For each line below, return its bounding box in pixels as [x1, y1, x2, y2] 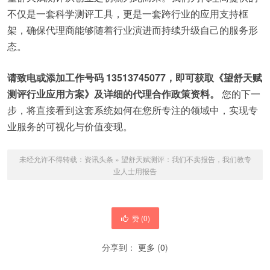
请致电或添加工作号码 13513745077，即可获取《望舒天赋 [7, 71, 262, 84]
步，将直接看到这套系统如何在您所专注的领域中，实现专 [7, 103, 258, 117]
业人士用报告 [113, 166, 157, 176]
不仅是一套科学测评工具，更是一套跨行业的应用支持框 [7, 7, 248, 20]
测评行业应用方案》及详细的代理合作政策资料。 [7, 87, 219, 101]
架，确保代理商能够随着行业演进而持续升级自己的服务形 [7, 23, 258, 37]
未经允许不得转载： [19, 154, 84, 164]
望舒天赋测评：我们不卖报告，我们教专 [121, 154, 251, 164]
